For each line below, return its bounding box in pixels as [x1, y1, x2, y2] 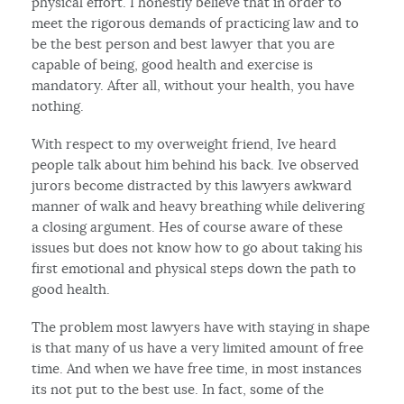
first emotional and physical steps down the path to [32, 259, 357, 277]
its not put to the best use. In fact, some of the [32, 380, 325, 398]
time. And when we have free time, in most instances [32, 359, 363, 377]
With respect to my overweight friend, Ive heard [32, 134, 337, 152]
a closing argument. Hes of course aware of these [32, 217, 344, 235]
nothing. [32, 96, 85, 115]
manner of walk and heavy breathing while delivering [32, 197, 365, 215]
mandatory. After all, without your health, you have [32, 76, 355, 94]
